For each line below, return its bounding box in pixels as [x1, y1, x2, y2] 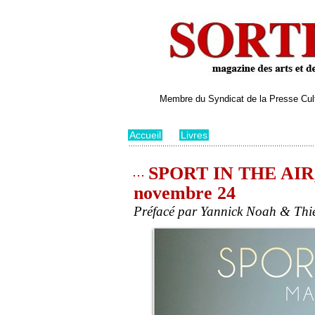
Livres [181, 129, 207, 141]
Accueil [129, 129, 161, 141]
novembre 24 [134, 183, 236, 204]
